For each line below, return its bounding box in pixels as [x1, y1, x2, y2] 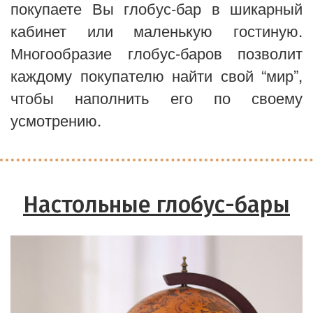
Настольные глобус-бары [23, 191, 290, 219]
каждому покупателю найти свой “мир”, [10, 64, 303, 86]
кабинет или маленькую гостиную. [10, 19, 303, 41]
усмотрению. [10, 108, 101, 131]
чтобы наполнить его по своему [10, 86, 303, 108]
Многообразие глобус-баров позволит [10, 41, 303, 64]
